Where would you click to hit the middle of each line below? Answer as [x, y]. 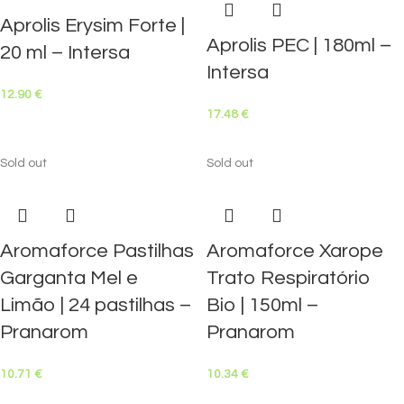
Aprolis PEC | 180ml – [299, 46]
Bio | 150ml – [262, 305]
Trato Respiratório [289, 278]
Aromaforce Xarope [295, 251]
